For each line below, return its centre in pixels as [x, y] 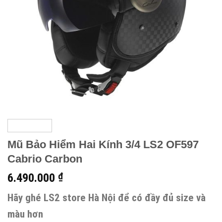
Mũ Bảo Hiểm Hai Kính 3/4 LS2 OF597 [103, 145]
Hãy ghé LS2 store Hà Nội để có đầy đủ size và [107, 198]
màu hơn [25, 214]
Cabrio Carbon [45, 159]
